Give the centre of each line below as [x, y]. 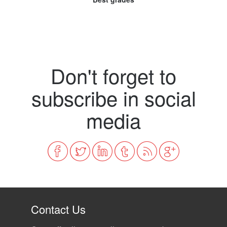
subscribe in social [113, 97]
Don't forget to [113, 75]
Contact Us [59, 209]
